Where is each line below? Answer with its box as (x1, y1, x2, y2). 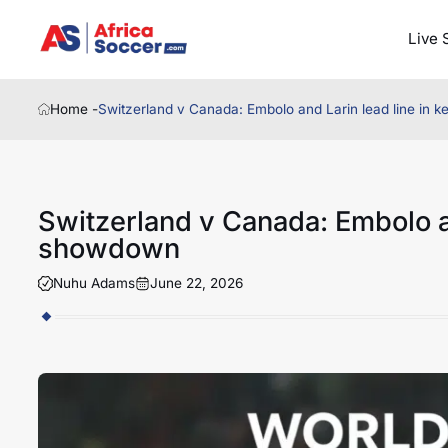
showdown (37, 231, 180, 265)
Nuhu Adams (52, 274, 135, 291)
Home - (50, 101, 99, 118)
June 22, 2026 (149, 274, 243, 291)
